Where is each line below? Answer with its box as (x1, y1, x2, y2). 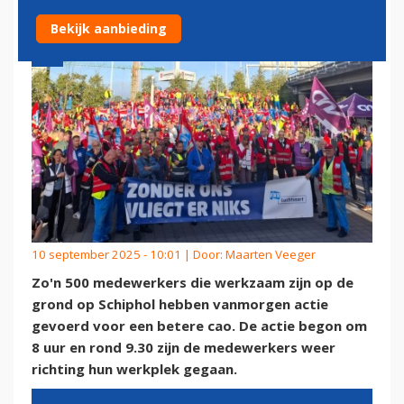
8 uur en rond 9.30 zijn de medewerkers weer (32, 338, 335, 357)
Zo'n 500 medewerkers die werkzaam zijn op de (32, 273, 353, 292)
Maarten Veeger (225, 246, 316, 263)
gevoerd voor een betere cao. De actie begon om (32, 317, 367, 335)
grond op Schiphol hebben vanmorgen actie (32, 295, 328, 314)
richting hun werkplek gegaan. (32, 360, 237, 379)
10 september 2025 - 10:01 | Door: (32, 246, 225, 263)
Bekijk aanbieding (50, 20, 167, 37)
